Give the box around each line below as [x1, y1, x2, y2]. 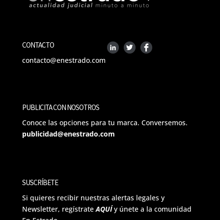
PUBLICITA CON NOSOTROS [22, 103, 99, 112]
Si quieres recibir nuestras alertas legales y [22, 193, 165, 203]
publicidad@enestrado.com [22, 129, 115, 139]
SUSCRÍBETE [22, 178, 58, 188]
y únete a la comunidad [113, 204, 192, 214]
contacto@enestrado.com [22, 55, 106, 65]
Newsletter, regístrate [22, 204, 96, 214]
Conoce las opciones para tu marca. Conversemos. [22, 118, 188, 128]
